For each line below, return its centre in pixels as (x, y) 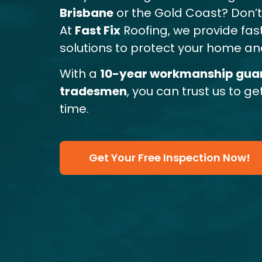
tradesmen (93, 92)
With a (80, 74)
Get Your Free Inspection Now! (170, 158)
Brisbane (87, 13)
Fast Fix (98, 30)
